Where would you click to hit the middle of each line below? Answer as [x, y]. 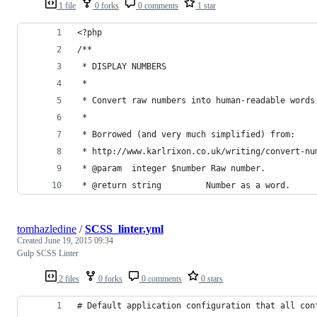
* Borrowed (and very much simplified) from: [186, 134]
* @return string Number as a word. [184, 185]
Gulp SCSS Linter [48, 253]
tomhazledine [47, 229]
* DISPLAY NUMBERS [122, 66]
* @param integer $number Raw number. [171, 168]
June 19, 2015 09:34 [79, 240]
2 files [68, 278]
